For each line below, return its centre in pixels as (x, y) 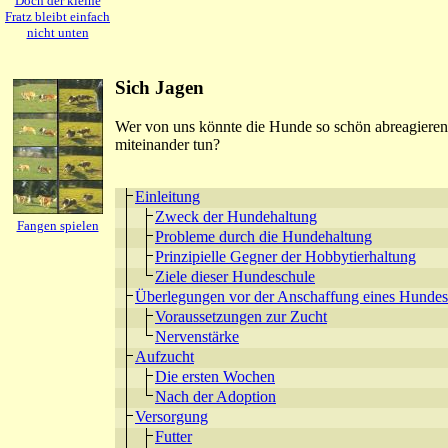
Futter (173, 436)
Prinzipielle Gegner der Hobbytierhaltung (285, 256)
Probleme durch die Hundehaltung (263, 236)
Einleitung (167, 196)
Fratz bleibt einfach (57, 16)
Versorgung (171, 416)
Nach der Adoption (215, 396)
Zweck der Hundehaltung (236, 216)
